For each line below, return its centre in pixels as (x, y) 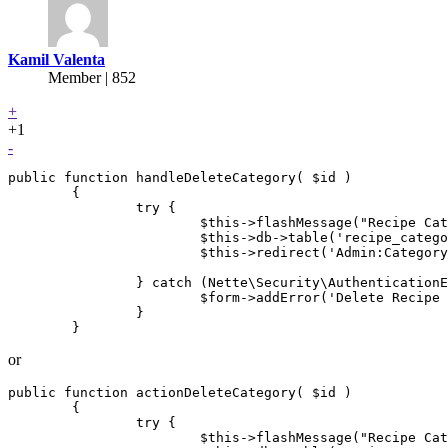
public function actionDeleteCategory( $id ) (180, 392)
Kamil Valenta (56, 59)
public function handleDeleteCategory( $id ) (180, 177)
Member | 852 (92, 77)
